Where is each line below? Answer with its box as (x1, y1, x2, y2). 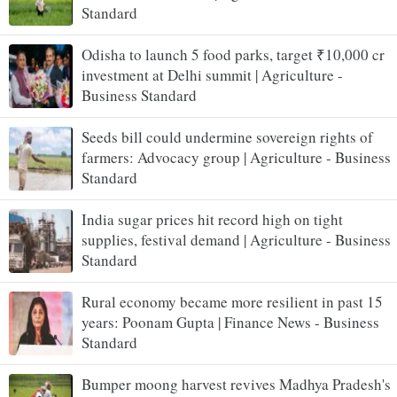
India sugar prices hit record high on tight (82, 208, 343, 230)
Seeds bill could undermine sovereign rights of (82, 126, 373, 147)
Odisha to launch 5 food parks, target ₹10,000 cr (82, 43, 385, 65)
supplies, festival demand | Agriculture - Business (82, 229, 391, 250)
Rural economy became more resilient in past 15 (82, 291, 383, 312)
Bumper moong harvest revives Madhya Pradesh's (82, 373, 391, 394)
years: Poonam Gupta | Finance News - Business (82, 311, 379, 332)
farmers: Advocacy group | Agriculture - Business (82, 146, 391, 167)
